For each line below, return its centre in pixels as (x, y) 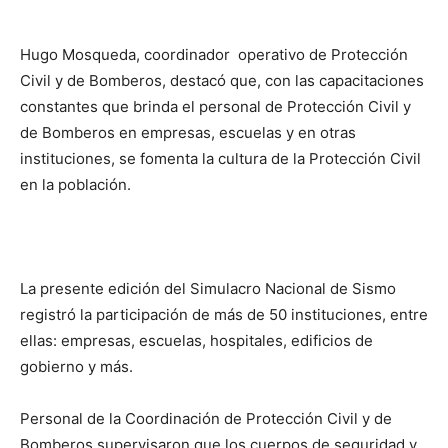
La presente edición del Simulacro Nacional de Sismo (208, 288)
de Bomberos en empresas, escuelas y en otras (188, 132)
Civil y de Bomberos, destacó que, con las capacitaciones (222, 80)
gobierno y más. (76, 366)
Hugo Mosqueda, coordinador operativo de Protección (214, 54)
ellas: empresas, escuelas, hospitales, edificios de (196, 340)
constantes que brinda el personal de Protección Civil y (215, 106)
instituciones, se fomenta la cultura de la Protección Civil (220, 158)
